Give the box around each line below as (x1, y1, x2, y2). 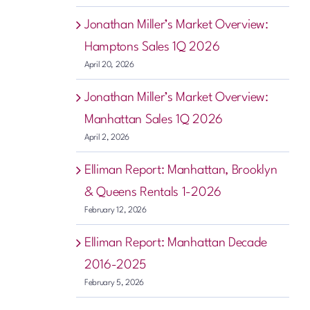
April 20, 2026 (84, 60, 134, 69)
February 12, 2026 (84, 206, 147, 215)
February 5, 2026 (84, 278, 145, 287)
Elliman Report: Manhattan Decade (84, 236, 267, 249)
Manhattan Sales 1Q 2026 (84, 113, 223, 126)
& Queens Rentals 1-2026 (84, 185, 221, 199)
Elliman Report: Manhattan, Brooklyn (84, 163, 277, 176)
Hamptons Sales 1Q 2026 (84, 40, 220, 53)
